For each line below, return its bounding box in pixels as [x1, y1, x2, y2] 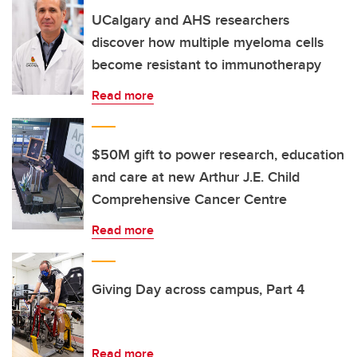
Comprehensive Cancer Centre [92, 189, 287, 210]
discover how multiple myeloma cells [92, 32, 324, 53]
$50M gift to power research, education [92, 144, 344, 165]
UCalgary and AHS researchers [92, 10, 289, 30]
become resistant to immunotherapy [92, 54, 321, 75]
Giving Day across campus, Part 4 [92, 279, 304, 300]
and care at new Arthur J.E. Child [92, 167, 300, 187]
